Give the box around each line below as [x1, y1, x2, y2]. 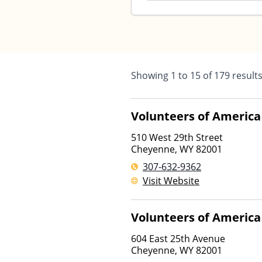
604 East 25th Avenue [131, 232, 225, 245]
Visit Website [143, 174, 199, 187]
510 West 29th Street [131, 131, 223, 144]
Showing [131, 69, 171, 82]
